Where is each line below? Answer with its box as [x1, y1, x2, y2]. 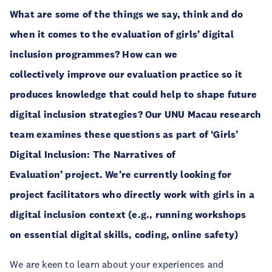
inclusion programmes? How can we [10, 48, 178, 61]
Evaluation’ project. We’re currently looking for [10, 168, 232, 181]
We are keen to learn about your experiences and [10, 258, 224, 270]
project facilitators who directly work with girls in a [10, 188, 254, 201]
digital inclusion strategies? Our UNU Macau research [10, 108, 262, 121]
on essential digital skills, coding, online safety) [10, 228, 243, 241]
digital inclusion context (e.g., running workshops [10, 208, 246, 221]
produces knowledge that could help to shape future [10, 88, 257, 101]
